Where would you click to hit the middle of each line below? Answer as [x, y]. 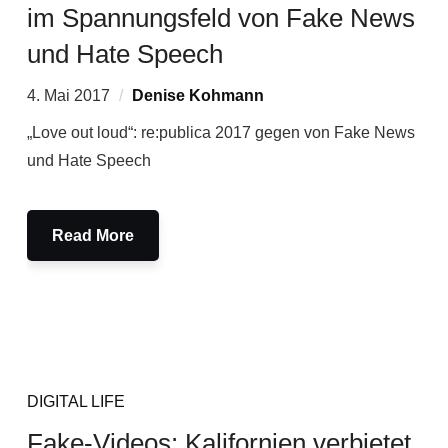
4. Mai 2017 [68, 95]
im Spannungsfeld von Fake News [220, 18]
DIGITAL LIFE [75, 401]
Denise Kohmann [197, 95]
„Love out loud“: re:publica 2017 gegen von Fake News [220, 132]
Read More [92, 235]
